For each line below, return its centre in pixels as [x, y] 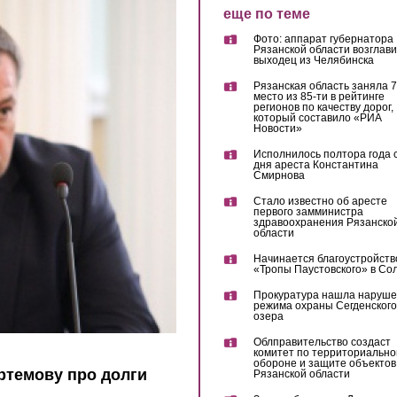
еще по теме [266, 14]
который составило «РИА [317, 118]
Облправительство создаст [322, 343]
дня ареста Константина [315, 165]
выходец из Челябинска [313, 61]
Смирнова [279, 176]
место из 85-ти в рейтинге [319, 97]
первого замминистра [308, 212]
